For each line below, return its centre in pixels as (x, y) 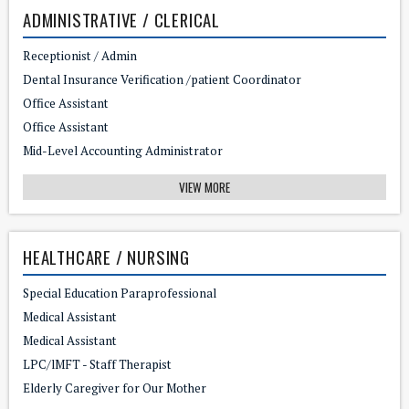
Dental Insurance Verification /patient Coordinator (162, 79)
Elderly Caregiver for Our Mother (115, 388)
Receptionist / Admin (80, 55)
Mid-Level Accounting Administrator (123, 150)
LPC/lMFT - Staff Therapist (97, 364)
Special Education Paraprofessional (120, 293)
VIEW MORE (204, 187)
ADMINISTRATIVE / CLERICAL (121, 19)
